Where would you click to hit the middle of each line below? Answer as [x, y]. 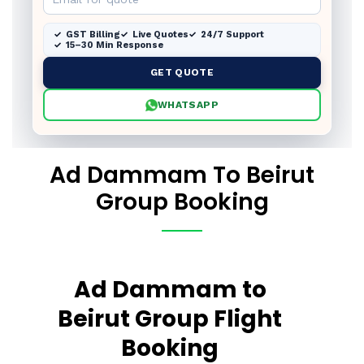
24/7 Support [232, 35]
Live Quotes [160, 35]
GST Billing [93, 35]
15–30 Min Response [115, 45]
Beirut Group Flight [170, 319]
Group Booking [182, 202]
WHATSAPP [188, 104]
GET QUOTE [182, 72]
